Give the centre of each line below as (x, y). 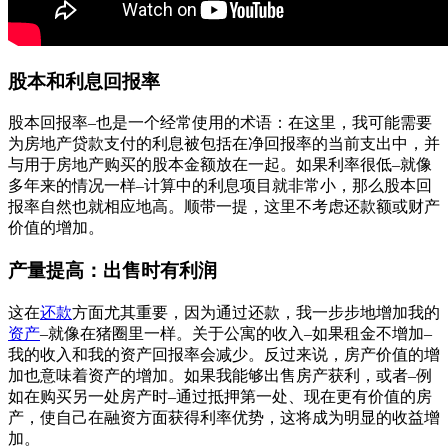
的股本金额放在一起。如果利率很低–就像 (284, 165)
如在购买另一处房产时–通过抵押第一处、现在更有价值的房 (220, 396)
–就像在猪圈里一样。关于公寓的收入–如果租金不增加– (236, 333)
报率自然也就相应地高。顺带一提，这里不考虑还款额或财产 (224, 207)
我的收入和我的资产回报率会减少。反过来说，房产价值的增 (224, 354)
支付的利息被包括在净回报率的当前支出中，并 (272, 144)
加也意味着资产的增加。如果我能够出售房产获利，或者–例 (220, 375)
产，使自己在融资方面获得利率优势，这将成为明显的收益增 (224, 417)
